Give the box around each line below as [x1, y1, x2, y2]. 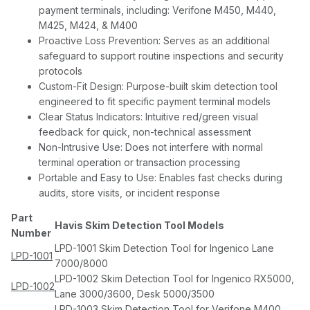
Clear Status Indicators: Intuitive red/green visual [39, 111, 258, 123]
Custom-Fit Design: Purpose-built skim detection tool [39, 80, 277, 93]
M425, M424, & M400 [39, 19, 138, 32]
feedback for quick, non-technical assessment [39, 126, 254, 138]
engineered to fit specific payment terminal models [39, 95, 273, 108]
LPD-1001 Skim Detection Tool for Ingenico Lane [55, 242, 274, 255]
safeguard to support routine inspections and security [39, 50, 284, 62]
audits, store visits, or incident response [39, 187, 223, 199]
